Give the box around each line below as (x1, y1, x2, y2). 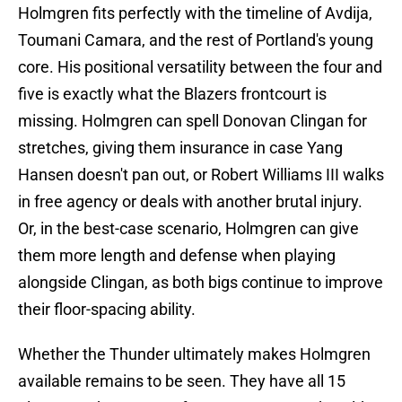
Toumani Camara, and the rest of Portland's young (18, 31, 373, 50)
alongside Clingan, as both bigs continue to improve (18, 273, 383, 293)
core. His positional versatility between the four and (18, 57, 382, 77)
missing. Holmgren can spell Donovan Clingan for (18, 111, 367, 131)
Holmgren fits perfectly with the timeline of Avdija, (18, 4, 372, 23)
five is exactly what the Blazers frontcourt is (18, 84, 327, 104)
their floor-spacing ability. (18, 300, 196, 319)
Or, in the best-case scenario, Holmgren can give (18, 219, 359, 239)
